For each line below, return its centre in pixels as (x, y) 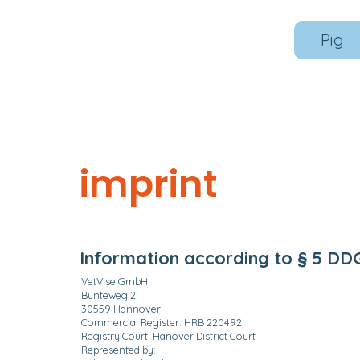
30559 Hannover (121, 308)
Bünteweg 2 (108, 295)
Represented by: (118, 349)
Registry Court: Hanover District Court (168, 335)
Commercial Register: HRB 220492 (161, 322)
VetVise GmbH (114, 281)
